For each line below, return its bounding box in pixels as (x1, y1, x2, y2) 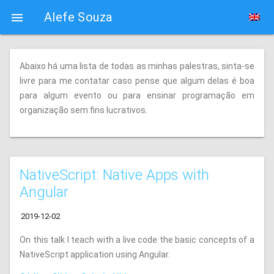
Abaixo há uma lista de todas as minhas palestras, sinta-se (20, 61, 254, 71)
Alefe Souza (44, 10, 113, 24)
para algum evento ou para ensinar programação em (20, 91, 254, 100)
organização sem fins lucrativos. (20, 105, 147, 115)
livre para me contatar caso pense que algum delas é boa (20, 76, 254, 86)
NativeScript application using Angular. (20, 250, 170, 259)
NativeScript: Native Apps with (20, 166, 209, 183)
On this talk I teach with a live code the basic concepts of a (20, 235, 254, 245)
